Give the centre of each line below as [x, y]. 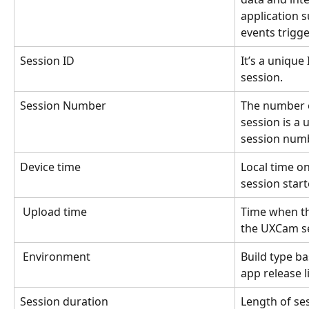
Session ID [49, 60]
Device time [50, 167]
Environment [57, 256]
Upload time [56, 211]
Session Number [63, 105]
